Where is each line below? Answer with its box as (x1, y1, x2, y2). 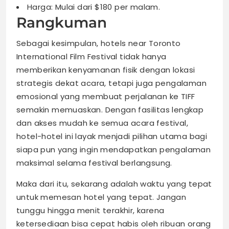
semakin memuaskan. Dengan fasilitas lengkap (16, 104, 204, 116)
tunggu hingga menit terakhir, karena (16, 205, 165, 216)
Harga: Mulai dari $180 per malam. (27, 2, 161, 13)
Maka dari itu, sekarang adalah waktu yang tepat (16, 178, 212, 190)
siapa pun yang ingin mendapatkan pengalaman (16, 144, 211, 155)
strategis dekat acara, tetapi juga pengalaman (16, 78, 207, 89)
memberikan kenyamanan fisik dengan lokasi (16, 64, 195, 76)
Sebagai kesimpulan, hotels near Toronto (16, 38, 181, 49)
